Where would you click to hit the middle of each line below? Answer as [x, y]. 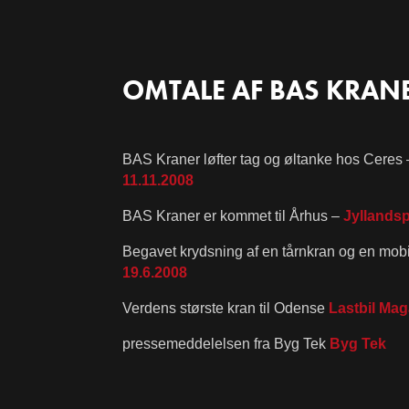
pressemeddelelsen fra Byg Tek [225, 343]
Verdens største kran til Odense [224, 308]
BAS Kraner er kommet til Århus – [231, 215]
